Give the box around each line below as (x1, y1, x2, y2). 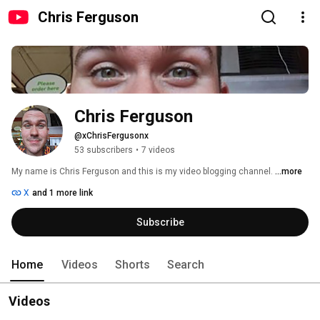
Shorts (115, 258, 150, 272)
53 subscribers (74, 145, 133, 156)
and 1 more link (32, 188, 93, 199)
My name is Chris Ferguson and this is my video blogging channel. (11, 166, 275, 177)
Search (167, 258, 204, 272)
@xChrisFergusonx (74, 131, 149, 141)
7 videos (141, 145, 175, 156)
